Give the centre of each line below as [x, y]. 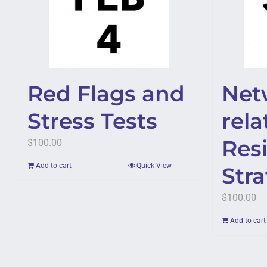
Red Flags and [106, 94]
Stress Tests [92, 121]
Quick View [154, 166]
